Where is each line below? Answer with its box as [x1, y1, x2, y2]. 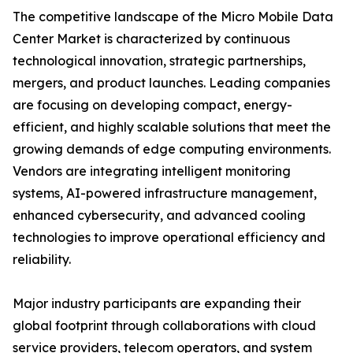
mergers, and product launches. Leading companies [13, 75, 330, 91]
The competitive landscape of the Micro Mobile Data [13, 9, 333, 25]
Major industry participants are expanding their [13, 295, 301, 312]
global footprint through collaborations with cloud [13, 318, 316, 334]
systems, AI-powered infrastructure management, [13, 185, 317, 202]
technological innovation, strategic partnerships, [13, 53, 306, 69]
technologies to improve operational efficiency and [13, 229, 325, 246]
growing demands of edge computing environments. [13, 141, 331, 158]
